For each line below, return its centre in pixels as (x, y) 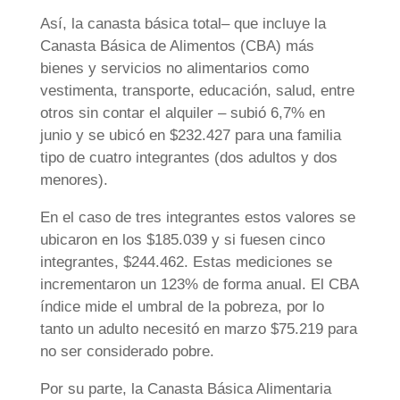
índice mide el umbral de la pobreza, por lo (182, 306)
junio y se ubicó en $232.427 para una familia (190, 135)
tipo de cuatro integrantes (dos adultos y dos (188, 157)
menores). (74, 179)
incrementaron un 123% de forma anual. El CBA (199, 284)
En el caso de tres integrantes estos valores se (197, 217)
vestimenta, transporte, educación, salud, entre (197, 90)
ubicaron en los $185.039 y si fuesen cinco (182, 239)
